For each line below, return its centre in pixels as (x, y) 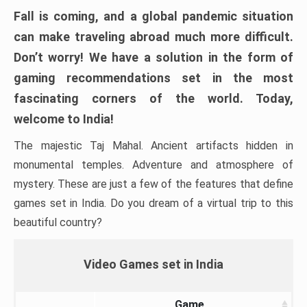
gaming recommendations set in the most (153, 78)
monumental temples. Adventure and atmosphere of (153, 165)
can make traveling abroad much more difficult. (153, 37)
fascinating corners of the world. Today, (153, 98)
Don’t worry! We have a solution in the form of (153, 57)
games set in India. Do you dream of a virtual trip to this (153, 203)
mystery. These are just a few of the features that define (153, 184)
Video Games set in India (153, 264)
